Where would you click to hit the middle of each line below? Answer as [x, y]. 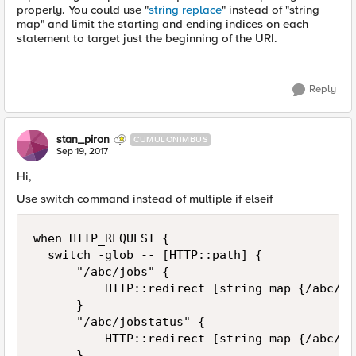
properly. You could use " [83, 10]
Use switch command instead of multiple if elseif [145, 199]
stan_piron [83, 139]
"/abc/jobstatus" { [119, 322]
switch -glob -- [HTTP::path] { [169, 255]
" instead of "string [271, 10]
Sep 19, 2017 [82, 151]
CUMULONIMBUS [170, 139]
